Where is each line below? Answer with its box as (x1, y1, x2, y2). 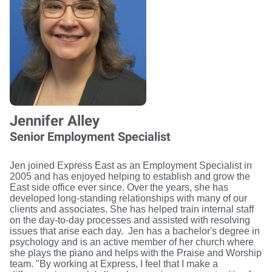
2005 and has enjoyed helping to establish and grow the (10, 171, 250, 182)
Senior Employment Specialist (10, 129, 171, 144)
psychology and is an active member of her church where (10, 236, 254, 247)
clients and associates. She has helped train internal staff (10, 203, 254, 214)
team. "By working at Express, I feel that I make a (10, 258, 218, 269)
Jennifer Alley (10, 112, 100, 129)
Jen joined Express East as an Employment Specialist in (10, 160, 252, 171)
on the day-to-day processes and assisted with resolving (10, 214, 250, 225)
